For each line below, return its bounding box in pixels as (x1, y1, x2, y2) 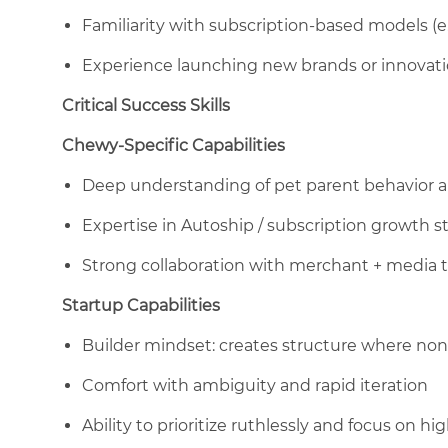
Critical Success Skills (62, 95, 230, 115)
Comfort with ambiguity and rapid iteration (82, 375, 428, 395)
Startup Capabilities (62, 295, 220, 315)
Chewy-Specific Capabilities (62, 135, 285, 155)
